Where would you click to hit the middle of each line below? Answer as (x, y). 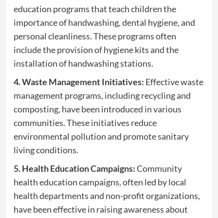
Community (158, 169)
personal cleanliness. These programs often (95, 36)
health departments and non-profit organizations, (107, 196)
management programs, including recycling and (102, 96)
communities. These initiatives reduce (85, 123)
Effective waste (173, 82)
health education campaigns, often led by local (100, 182)
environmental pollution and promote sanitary (101, 136)
